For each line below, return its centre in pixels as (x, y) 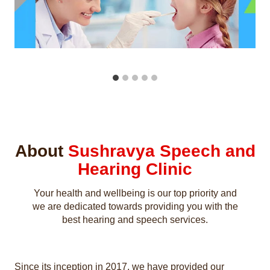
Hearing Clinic (135, 169)
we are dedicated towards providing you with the (135, 207)
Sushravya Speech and (162, 151)
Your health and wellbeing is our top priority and (135, 193)
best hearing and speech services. (135, 220)
